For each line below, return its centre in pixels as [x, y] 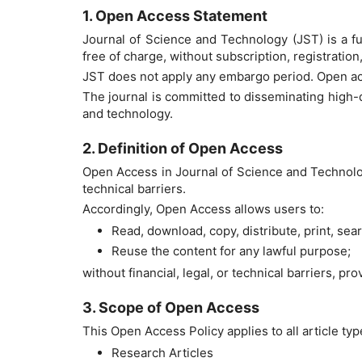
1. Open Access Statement [175, 16]
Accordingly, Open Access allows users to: [203, 209]
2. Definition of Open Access [183, 149]
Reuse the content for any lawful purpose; [231, 251]
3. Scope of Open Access [171, 308]
